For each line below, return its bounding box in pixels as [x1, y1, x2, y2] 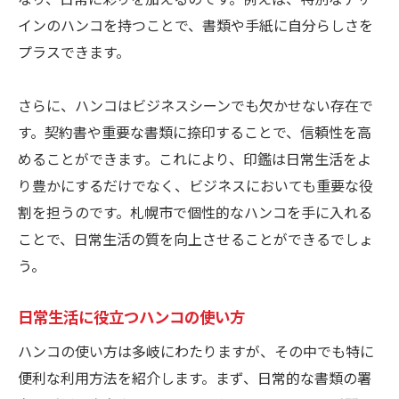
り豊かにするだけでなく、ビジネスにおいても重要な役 [18, 175, 373, 197]
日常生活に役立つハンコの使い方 [18, 305, 245, 329]
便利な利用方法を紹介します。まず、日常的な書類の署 [18, 367, 371, 389]
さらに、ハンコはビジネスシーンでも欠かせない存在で [18, 94, 373, 117]
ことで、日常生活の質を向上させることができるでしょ [18, 228, 373, 250]
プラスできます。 [18, 41, 130, 63]
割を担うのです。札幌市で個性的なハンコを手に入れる [18, 201, 372, 224]
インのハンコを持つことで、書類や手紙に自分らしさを [18, 14, 373, 37]
